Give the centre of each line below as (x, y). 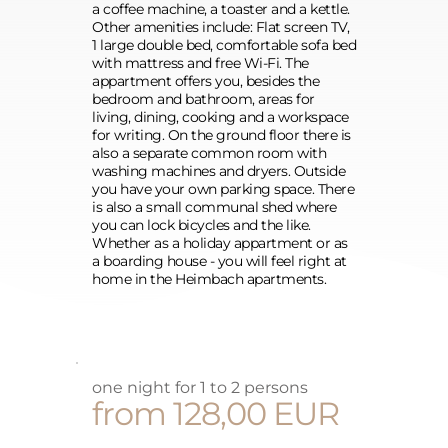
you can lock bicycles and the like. (201, 225)
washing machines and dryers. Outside (218, 171)
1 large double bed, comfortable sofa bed (224, 45)
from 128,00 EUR (215, 413)
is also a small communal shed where (214, 207)
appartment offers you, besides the (205, 81)
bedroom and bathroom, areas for (203, 99)
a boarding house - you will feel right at (219, 261)
